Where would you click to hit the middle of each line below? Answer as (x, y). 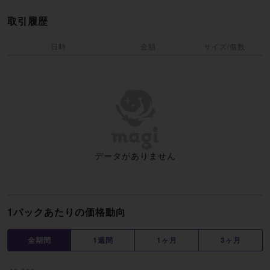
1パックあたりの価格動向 (67, 212)
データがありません (135, 155)
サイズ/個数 (224, 46)
